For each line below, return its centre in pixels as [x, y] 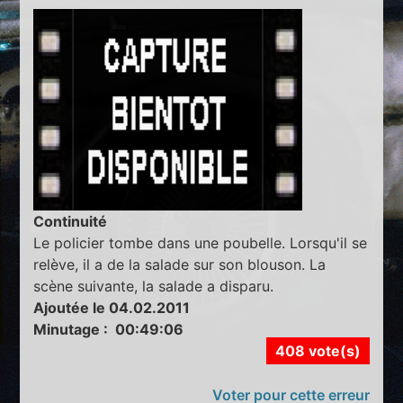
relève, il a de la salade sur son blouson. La [180, 265]
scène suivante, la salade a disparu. [154, 287]
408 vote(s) [318, 351]
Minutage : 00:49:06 [109, 330]
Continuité [71, 222]
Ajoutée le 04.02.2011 [112, 308]
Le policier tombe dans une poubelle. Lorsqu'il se [201, 243]
